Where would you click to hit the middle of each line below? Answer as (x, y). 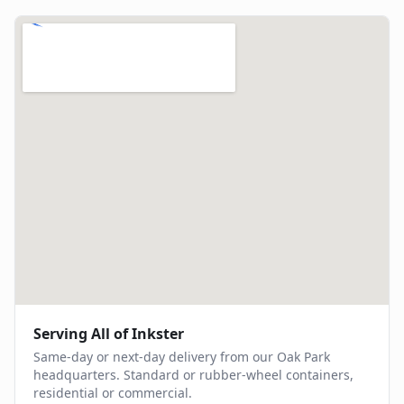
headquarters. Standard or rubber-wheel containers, (193, 375)
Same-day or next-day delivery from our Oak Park (182, 357)
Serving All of (83, 334)
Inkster (158, 334)
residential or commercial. (113, 393)
